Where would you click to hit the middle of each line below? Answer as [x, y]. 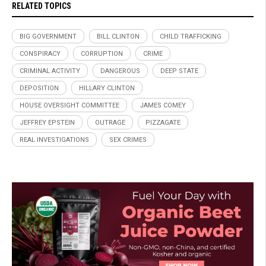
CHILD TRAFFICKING [191, 36]
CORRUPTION [102, 53]
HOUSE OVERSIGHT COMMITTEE [69, 105]
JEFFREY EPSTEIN [47, 122]
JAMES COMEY [163, 105]
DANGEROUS [120, 71]
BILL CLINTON [118, 36]
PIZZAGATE [163, 122]
